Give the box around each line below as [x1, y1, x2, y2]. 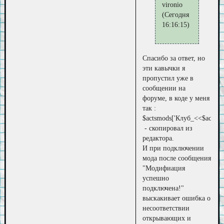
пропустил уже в [142, 74, 194, 82]
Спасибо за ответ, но [142, 54, 205, 62]
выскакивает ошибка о [142, 194, 211, 202]
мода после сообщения [142, 154, 211, 162]
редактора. [142, 134, 174, 142]
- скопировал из [142, 124, 193, 132]
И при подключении [142, 144, 204, 152]
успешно [142, 174, 169, 182]
